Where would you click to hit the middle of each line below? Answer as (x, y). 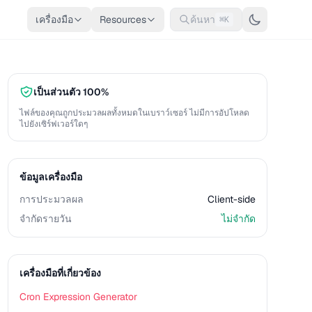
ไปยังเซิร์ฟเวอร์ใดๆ (53, 124)
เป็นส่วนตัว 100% (71, 92)
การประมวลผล (51, 199)
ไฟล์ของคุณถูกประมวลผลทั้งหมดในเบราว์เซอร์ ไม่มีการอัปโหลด (134, 113)
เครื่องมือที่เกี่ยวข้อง (60, 273)
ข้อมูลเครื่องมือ (50, 177)
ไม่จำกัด (238, 219)
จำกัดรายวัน (45, 219)
